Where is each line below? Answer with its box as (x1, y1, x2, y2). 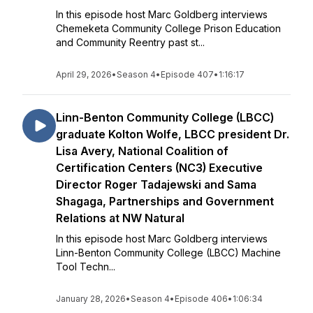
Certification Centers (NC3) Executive (56, 161, 263, 175)
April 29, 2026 (56, 69, 112, 80)
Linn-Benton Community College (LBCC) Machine (56, 247, 281, 259)
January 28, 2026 (56, 293, 126, 304)
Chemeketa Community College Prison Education (56, 22, 281, 34)
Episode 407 (161, 69, 214, 80)
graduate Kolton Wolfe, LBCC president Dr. (56, 127, 289, 141)
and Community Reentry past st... (56, 36, 205, 48)
